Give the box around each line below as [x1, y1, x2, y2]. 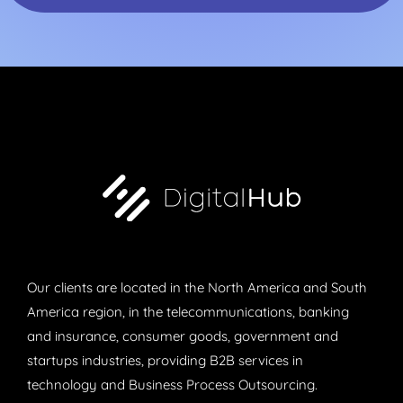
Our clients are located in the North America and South [27, 279, 367, 297]
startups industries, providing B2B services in [27, 352, 303, 370]
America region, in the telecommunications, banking [27, 303, 349, 321]
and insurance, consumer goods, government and [27, 327, 338, 345]
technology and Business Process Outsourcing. [27, 376, 318, 394]
